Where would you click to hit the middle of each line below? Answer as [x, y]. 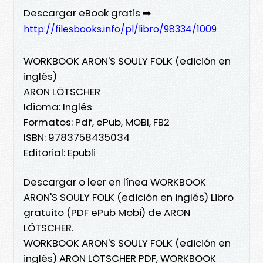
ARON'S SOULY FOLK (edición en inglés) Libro [129, 197]
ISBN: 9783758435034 [77, 137]
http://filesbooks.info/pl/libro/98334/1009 [120, 29]
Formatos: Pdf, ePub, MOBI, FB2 [97, 122]
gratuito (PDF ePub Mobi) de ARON [107, 212]
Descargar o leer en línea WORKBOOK [115, 182]
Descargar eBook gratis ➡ [87, 13]
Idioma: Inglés [58, 107]
